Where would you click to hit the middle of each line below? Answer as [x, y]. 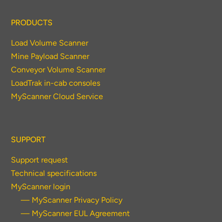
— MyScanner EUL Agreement [76, 213]
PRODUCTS [32, 23]
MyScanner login [41, 186]
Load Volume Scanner [50, 43]
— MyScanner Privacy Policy [72, 200]
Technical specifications [54, 173]
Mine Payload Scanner [50, 56]
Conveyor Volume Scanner [58, 70]
